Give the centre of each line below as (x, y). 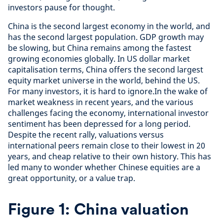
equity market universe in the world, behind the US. (104, 80)
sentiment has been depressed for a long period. (99, 124)
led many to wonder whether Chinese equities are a (104, 167)
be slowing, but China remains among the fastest (100, 48)
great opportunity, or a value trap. (72, 178)
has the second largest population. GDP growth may (106, 37)
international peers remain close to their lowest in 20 (107, 146)
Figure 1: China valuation (98, 209)
